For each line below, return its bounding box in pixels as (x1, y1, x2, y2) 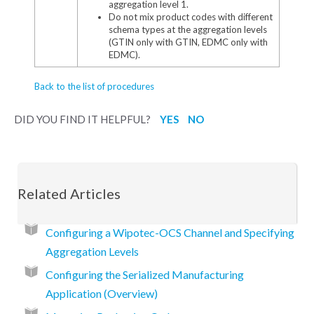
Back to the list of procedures (34, 81, 154, 93)
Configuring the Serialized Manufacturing (46, 267, 244, 281)
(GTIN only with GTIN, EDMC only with (108, 36, 268, 48)
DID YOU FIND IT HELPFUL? (14, 113, 153, 126)
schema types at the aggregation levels (108, 24, 267, 36)
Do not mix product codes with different (108, 11, 273, 23)
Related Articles (18, 184, 121, 202)
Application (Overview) (46, 286, 158, 300)
